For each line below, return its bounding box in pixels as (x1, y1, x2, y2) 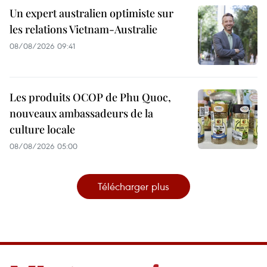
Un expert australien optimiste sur (10, 5, 173, 20)
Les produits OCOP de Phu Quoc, (10, 89, 171, 104)
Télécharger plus (98, 179, 169, 193)
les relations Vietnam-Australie (10, 21, 157, 36)
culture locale (10, 122, 75, 136)
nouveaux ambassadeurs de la (10, 105, 153, 120)
